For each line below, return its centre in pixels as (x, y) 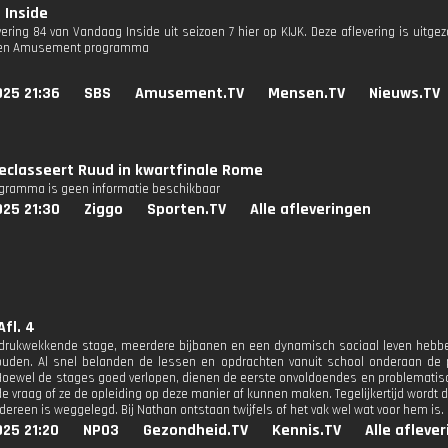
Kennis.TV (306, 430)
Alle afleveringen (310, 209)
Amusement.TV (189, 93)
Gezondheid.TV (195, 430)
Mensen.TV (306, 93)
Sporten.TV (186, 209)
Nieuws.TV (404, 93)
